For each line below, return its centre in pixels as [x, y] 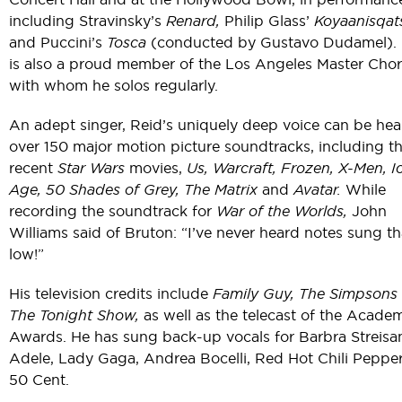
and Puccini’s [58, 42]
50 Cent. [39, 379]
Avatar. [317, 189]
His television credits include [111, 293]
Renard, [193, 20]
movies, [156, 167]
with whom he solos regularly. [114, 85]
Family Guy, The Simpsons [305, 293]
